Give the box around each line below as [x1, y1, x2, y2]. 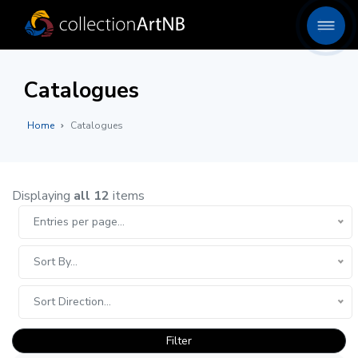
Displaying [12, 187, 74, 205]
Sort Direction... [34, 294, 111, 309]
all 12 [74, 187, 109, 205]
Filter [166, 333, 192, 348]
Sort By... [34, 254, 78, 269]
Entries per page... [34, 214, 125, 229]
